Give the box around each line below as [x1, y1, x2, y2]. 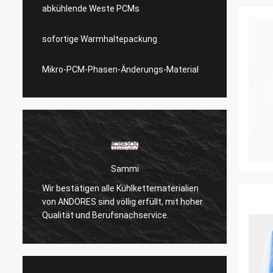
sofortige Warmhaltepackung [42, 34, 157, 44]
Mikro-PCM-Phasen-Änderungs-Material [42, 65, 199, 74]
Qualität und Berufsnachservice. [42, 210, 169, 220]
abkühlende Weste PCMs [42, 4, 140, 13]
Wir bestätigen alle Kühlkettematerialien [42, 183, 199, 193]
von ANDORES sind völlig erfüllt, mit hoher [42, 196, 203, 207]
